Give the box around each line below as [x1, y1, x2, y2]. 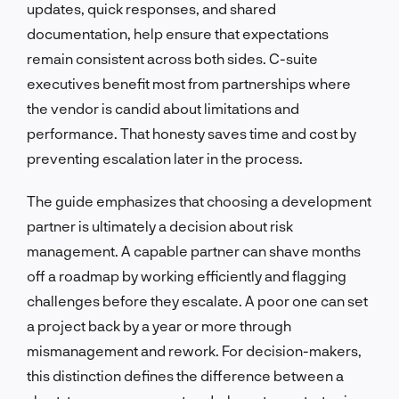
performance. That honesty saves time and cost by [27, 124, 356, 142]
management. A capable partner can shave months [27, 241, 361, 259]
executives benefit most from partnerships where [27, 74, 351, 92]
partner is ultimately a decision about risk [27, 216, 293, 234]
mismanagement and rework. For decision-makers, [27, 341, 362, 359]
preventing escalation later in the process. [27, 149, 303, 167]
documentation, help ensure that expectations [27, 24, 329, 42]
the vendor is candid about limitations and [27, 99, 299, 117]
